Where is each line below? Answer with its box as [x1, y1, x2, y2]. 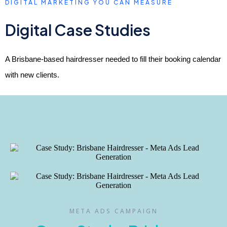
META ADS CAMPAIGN [69, 207, 158, 215]
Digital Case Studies [5, 20, 150, 40]
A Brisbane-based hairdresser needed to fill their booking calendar [5, 55, 221, 63]
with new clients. [5, 70, 59, 79]
